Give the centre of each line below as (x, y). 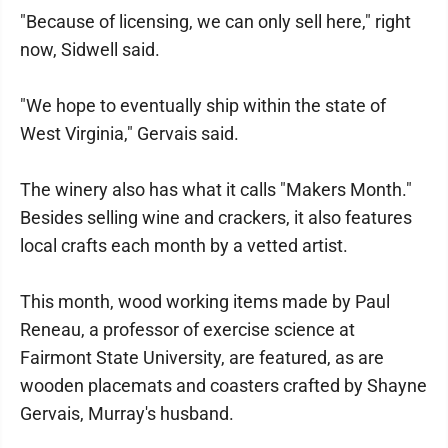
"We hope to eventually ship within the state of (203, 105)
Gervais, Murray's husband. (127, 413)
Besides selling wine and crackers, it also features (216, 217)
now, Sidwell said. (90, 49)
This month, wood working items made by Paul (205, 301)
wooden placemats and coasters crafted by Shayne (223, 385)
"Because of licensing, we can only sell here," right (215, 21)
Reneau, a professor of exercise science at (187, 329)
